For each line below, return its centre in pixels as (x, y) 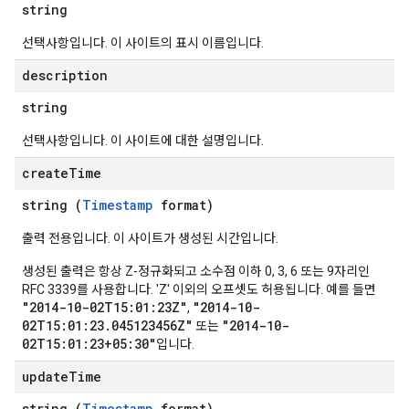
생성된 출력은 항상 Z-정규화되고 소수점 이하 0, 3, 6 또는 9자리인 (196, 271)
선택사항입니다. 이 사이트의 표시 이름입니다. (143, 43)
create (45, 173)
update (45, 377)
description (65, 75)
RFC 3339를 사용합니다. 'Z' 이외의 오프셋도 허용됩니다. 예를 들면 (199, 289)
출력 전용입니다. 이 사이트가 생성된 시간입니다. (150, 238)
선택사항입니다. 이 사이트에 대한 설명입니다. (143, 141)
